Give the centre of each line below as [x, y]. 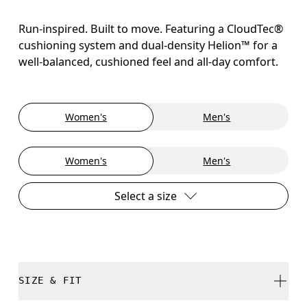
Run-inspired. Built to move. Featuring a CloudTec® [151, 28]
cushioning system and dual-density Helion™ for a [148, 45]
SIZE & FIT [50, 281]
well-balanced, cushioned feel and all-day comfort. [149, 61]
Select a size [145, 196]
